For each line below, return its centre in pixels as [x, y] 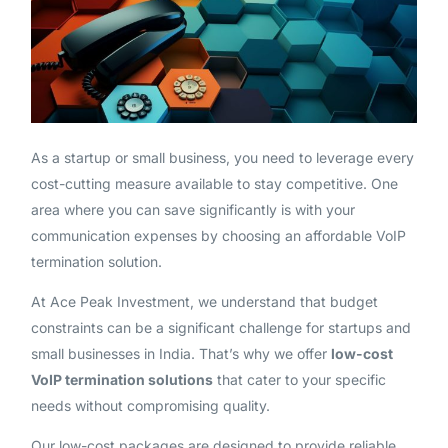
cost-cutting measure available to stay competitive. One [214, 183]
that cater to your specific [299, 379]
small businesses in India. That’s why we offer [180, 353]
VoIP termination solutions [121, 379]
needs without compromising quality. [150, 405]
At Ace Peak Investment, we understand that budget [204, 301]
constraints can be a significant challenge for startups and [220, 327]
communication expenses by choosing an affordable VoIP [218, 235]
